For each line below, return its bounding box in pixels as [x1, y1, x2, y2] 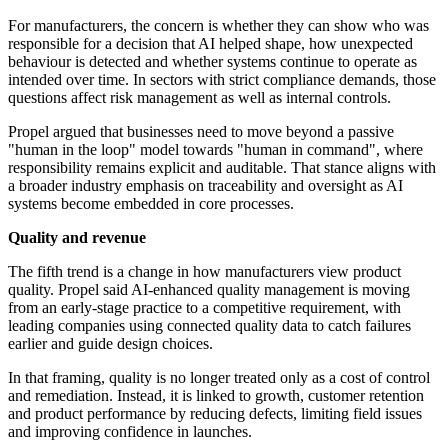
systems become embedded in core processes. [8, 195, 294, 213]
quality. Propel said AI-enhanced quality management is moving [8, 281, 410, 299]
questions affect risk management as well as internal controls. [8, 89, 391, 107]
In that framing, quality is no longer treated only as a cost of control [8, 369, 430, 387]
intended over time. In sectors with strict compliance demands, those [8, 71, 436, 89]
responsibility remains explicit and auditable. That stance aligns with [8, 159, 436, 177]
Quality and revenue [8, 229, 146, 247]
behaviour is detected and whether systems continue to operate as [8, 53, 417, 71]
